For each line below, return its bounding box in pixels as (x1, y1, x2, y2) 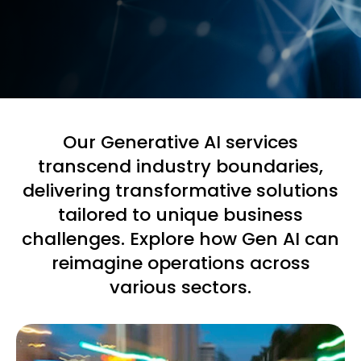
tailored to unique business (58, 202, 303, 227)
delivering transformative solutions (23, 178, 338, 203)
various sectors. (110, 275, 251, 300)
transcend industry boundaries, (38, 154, 323, 179)
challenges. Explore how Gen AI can (22, 226, 339, 251)
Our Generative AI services (63, 130, 298, 155)
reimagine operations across (51, 251, 310, 276)
